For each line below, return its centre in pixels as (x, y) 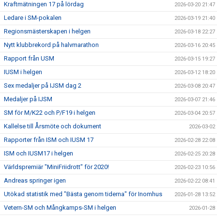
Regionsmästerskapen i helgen (47, 31)
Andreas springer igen (35, 180)
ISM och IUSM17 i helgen (39, 153)
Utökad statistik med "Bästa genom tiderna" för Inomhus (83, 194)
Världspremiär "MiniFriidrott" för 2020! (56, 167)
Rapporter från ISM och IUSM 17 (49, 140)
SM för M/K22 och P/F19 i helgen (50, 113)
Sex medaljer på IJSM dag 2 (43, 85)
